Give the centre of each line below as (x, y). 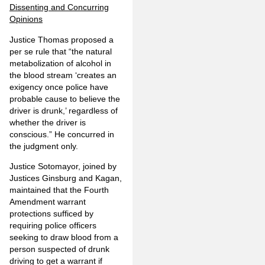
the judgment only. (44, 146)
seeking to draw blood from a (64, 237)
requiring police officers (53, 226)
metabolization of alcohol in (60, 63)
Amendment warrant (48, 202)
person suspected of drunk (59, 249)
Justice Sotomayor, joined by (63, 167)
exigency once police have (59, 87)
